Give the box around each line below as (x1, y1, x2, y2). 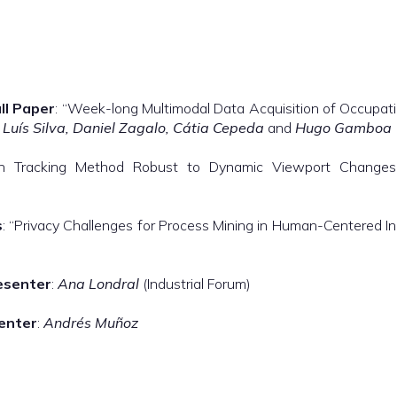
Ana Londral (58, 275, 143, 292)
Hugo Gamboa (295, 119, 392, 136)
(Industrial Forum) (143, 275, 251, 292)
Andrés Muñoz (43, 314, 138, 331)
